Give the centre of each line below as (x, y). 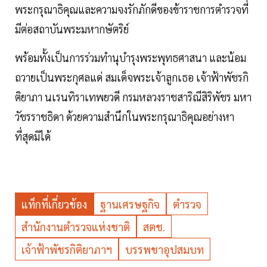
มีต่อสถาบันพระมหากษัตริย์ (72, 29)
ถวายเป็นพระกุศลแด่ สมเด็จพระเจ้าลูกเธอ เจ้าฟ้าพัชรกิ (132, 77)
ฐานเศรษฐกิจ (130, 204)
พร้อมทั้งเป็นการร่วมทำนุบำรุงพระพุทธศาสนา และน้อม (131, 57)
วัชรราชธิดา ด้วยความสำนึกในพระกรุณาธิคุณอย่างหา (125, 116)
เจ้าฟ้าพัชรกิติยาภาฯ (67, 249)
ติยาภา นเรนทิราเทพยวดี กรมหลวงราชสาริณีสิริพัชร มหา (133, 97)
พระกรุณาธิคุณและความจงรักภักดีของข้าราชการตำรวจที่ (132, 9)
